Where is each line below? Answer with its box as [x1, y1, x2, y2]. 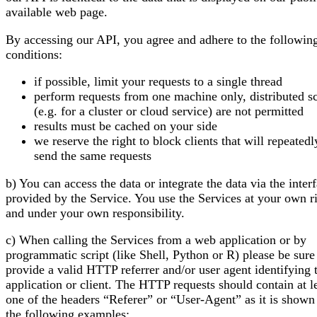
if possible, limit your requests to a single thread [34, 74, 282, 89]
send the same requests [34, 149, 151, 163]
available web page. [6, 4, 108, 19]
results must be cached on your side [34, 119, 217, 134]
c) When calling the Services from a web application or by [6, 233, 306, 248]
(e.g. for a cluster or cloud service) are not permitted [34, 104, 304, 119]
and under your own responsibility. [6, 205, 185, 220]
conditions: [6, 47, 62, 62]
